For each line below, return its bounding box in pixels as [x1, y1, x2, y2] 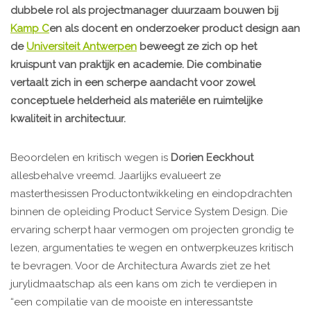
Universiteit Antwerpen [26, 40, 137, 53]
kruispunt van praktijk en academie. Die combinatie [10, 58, 261, 71]
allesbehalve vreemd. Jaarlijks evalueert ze [10, 169, 221, 182]
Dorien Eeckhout [171, 151, 253, 164]
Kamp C [10, 22, 49, 35]
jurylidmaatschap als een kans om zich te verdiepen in [10, 277, 277, 290]
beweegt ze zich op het [137, 40, 257, 53]
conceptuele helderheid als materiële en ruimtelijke [10, 94, 262, 107]
